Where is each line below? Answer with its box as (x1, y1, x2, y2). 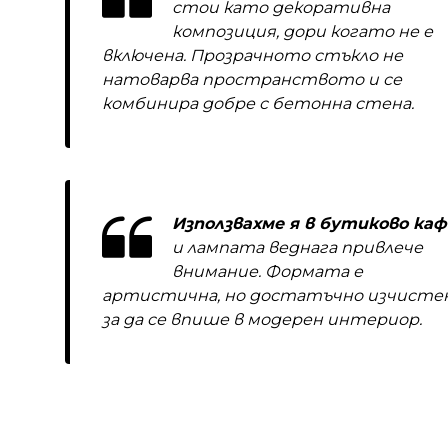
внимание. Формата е (172, 262, 363, 281)
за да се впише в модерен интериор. (102, 310, 422, 329)
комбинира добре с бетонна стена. (102, 94, 414, 113)
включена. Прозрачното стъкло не (102, 46, 403, 65)
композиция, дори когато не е (172, 22, 433, 41)
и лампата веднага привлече (172, 238, 423, 257)
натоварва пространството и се (102, 70, 402, 89)
